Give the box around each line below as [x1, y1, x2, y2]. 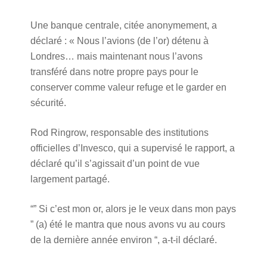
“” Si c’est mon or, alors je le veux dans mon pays [30, 204, 236, 214]
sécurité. [30, 98, 66, 108]
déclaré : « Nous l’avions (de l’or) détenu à [30, 36, 209, 46]
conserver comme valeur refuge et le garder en [30, 82, 226, 92]
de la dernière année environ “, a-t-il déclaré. [30, 235, 217, 245]
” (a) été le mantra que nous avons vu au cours [30, 219, 225, 229]
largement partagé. [30, 174, 110, 184]
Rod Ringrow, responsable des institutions [30, 128, 209, 138]
